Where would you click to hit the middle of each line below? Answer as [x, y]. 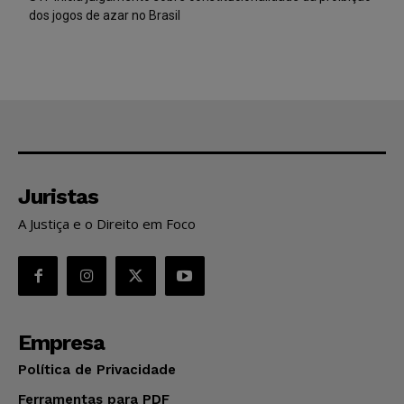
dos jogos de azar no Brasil [105, 15]
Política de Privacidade [97, 369]
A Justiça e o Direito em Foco [107, 223]
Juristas [58, 196]
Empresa [61, 342]
